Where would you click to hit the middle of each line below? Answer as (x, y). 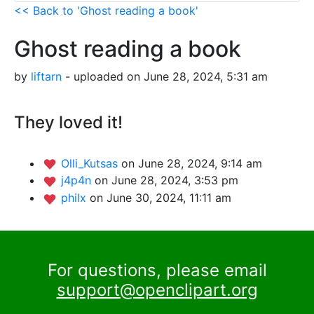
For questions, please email (157, 270)
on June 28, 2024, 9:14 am (192, 163)
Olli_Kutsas (91, 163)
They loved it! (68, 122)
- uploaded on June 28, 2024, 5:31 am (165, 76)
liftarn (46, 76)
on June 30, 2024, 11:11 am (161, 198)
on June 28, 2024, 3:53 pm (166, 180)
